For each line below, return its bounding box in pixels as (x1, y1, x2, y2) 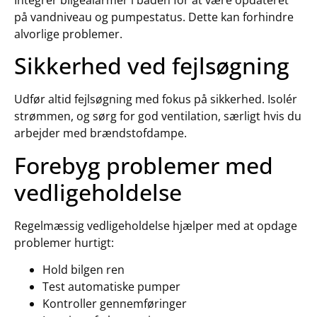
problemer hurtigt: (14, 234, 114, 250)
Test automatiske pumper (42, 279, 180, 295)
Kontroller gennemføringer (42, 296, 187, 312)
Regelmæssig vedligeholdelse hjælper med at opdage (14, 217, 297, 234)
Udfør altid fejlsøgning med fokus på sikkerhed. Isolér (14, 91, 297, 108)
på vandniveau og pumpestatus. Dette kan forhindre (14, 9, 294, 25)
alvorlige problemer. (14, 26, 122, 42)
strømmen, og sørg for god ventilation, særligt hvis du (14, 108, 301, 125)
